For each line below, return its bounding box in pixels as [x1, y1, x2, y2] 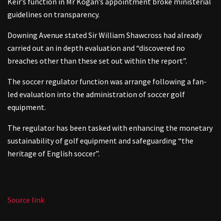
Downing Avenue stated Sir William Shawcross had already [7, 30, 202, 40]
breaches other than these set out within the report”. [7, 55, 187, 66]
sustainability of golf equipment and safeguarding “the [7, 135, 193, 146]
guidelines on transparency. [7, 9, 100, 19]
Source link [7, 194, 44, 205]
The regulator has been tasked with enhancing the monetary [7, 122, 213, 133]
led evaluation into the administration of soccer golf [7, 89, 185, 99]
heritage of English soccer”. [7, 148, 100, 158]
